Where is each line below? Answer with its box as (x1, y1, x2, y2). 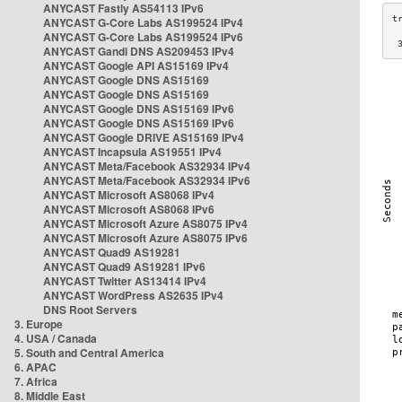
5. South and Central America (14, 345, 164, 361)
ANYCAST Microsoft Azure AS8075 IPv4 (43, 215, 248, 232)
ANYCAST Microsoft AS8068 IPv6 (43, 201, 214, 217)
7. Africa (14, 373, 57, 389)
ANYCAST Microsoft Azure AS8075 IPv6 (43, 230, 248, 246)
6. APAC (14, 359, 57, 375)
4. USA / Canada (14, 330, 97, 346)
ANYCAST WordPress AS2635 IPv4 (43, 287, 223, 303)
